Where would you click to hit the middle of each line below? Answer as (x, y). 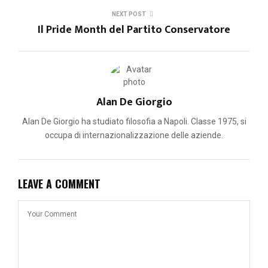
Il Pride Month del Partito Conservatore (134, 30)
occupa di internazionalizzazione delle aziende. (134, 135)
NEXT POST (129, 14)
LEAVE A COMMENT (59, 183)
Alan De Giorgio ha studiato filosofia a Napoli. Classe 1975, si (134, 121)
